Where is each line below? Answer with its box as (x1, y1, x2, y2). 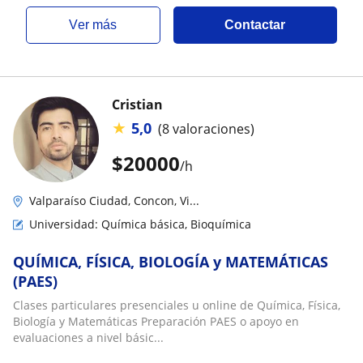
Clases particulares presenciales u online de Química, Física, (13, 297, 340, 313)
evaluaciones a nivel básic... (13, 330, 164, 345)
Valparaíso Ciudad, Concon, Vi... (29, 193, 199, 208)
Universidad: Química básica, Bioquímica (29, 216, 251, 232)
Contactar (224, 18, 286, 32)
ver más (78, 18, 117, 32)
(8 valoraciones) (158, 119, 254, 138)
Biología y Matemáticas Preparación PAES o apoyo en (13, 314, 299, 329)
